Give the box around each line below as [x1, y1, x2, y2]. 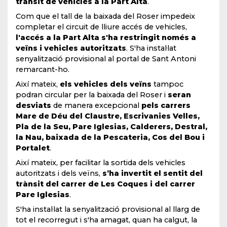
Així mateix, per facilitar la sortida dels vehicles [16, 158, 185, 167]
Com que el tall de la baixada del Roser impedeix [16, 11, 195, 21]
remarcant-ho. [16, 64, 69, 74]
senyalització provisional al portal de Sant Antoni [16, 54, 196, 63]
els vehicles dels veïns [60, 79, 152, 89]
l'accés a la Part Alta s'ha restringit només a [16, 32, 196, 42]
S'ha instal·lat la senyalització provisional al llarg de [16, 204, 200, 214]
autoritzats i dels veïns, [16, 168, 100, 178]
